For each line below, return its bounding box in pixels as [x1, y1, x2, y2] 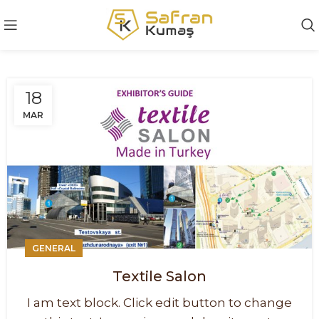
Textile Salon [113, 267, 206, 285]
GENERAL [32, 242, 75, 253]
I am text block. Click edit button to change [27, 295, 292, 310]
